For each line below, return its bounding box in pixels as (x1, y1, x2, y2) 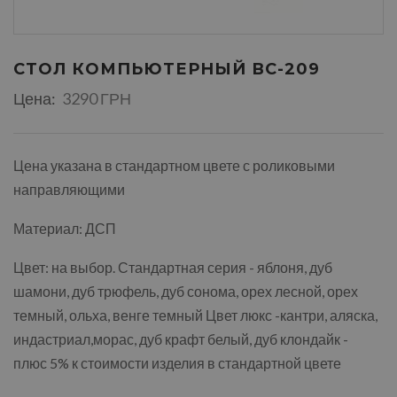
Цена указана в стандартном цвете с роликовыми (13, 156, 335, 174)
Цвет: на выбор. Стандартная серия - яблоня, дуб (13, 258, 332, 276)
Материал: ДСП (13, 219, 116, 237)
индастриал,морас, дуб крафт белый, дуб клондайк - (13, 330, 348, 347)
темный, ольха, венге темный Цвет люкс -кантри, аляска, (13, 306, 378, 323)
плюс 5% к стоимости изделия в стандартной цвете (13, 354, 341, 371)
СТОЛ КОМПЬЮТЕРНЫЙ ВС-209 (13, 58, 320, 79)
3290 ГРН (61, 88, 131, 108)
